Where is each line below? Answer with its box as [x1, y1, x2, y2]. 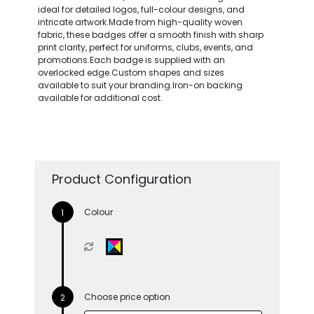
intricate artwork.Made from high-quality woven [37, 15, 243, 28]
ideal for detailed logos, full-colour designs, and [37, 3, 245, 15]
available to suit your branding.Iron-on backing [37, 78, 243, 91]
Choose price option [83, 290, 170, 303]
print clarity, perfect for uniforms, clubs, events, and [37, 41, 253, 53]
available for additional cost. [37, 91, 163, 104]
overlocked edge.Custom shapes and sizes [37, 66, 224, 78]
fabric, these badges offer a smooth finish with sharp [37, 28, 264, 41]
